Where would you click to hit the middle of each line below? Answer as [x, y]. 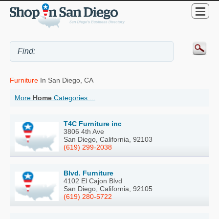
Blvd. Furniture [88, 173]
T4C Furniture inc [93, 124]
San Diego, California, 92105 [108, 189]
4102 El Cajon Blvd [93, 181]
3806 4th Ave [84, 132]
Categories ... [74, 98]
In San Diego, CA [66, 80]
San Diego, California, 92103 [108, 140]
